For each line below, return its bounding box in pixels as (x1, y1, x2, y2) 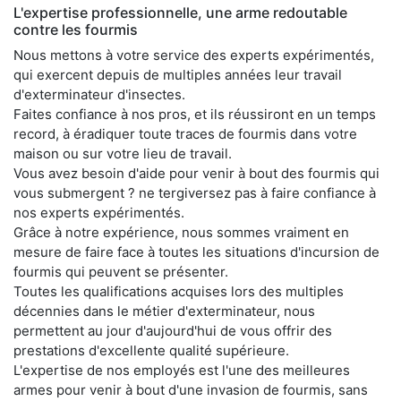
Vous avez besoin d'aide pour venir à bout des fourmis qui (13, 164, 380, 182)
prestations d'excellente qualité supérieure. (13, 341, 289, 359)
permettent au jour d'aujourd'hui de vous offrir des (13, 321, 332, 339)
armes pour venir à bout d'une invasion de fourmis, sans (13, 380, 368, 398)
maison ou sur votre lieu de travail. (13, 144, 232, 162)
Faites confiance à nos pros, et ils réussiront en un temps (13, 105, 376, 123)
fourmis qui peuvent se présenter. (13, 262, 228, 280)
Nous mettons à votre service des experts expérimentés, (13, 46, 374, 64)
